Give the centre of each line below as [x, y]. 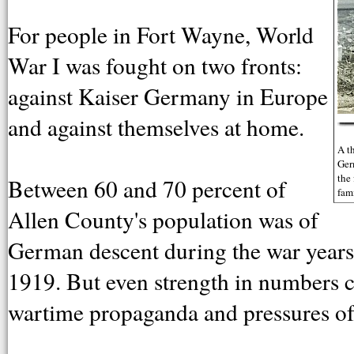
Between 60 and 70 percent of [147, 188]
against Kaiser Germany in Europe [168, 96]
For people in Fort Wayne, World [161, 34]
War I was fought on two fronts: [155, 65]
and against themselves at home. [156, 126]
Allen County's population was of [163, 219]
